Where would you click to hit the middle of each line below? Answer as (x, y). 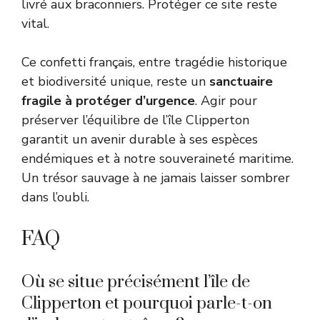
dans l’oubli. (55, 197)
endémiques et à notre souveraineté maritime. (157, 158)
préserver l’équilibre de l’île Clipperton (135, 120)
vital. (35, 23)
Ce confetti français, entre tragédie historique (154, 62)
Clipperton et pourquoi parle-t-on (147, 303)
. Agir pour (226, 100)
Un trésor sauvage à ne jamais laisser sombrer (156, 177)
